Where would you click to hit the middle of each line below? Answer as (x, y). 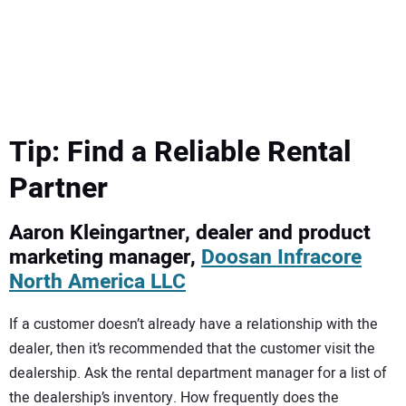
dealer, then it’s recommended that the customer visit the (192, 348)
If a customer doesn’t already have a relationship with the (193, 324)
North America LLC (97, 282)
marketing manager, (105, 258)
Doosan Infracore (281, 258)
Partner (58, 188)
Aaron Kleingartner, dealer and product (190, 233)
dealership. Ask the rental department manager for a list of (198, 373)
